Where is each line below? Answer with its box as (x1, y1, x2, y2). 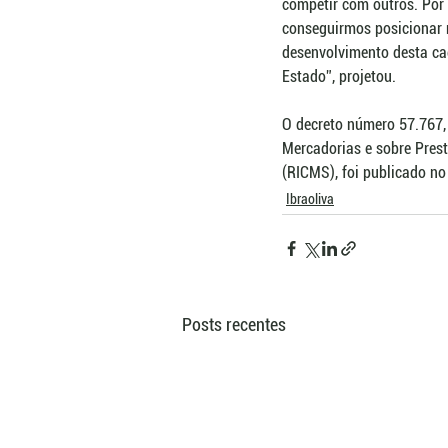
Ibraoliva (286, 191, 334, 208)
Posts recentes (182, 314, 286, 336)
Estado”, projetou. (282, 67, 396, 87)
